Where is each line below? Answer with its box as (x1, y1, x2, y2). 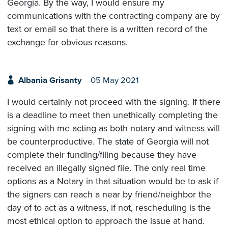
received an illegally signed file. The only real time (7, 162, 206, 174)
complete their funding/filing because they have (7, 149, 196, 161)
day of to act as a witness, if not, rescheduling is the (7, 202, 211, 214)
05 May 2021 (90, 75, 139, 86)
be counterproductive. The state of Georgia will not (7, 136, 209, 148)
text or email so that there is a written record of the (7, 23, 208, 35)
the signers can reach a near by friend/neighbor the (7, 189, 211, 201)
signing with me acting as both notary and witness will (7, 123, 220, 134)
